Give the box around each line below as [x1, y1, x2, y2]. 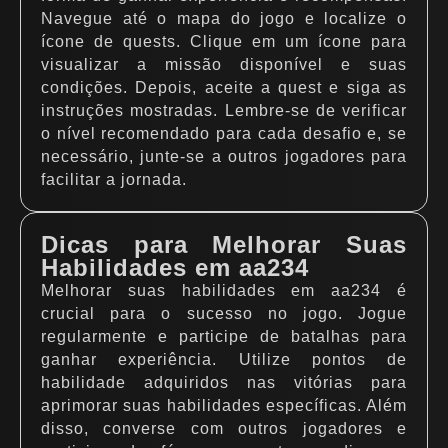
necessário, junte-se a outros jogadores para [41, 148, 407, 165]
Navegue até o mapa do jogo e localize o [41, 10, 407, 27]
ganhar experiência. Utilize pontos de [41, 351, 407, 368]
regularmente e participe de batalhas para [41, 328, 407, 345]
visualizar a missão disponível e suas [41, 56, 407, 73]
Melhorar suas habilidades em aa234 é [41, 282, 407, 299]
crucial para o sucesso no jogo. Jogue [41, 305, 407, 322]
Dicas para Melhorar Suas [41, 231, 407, 258]
